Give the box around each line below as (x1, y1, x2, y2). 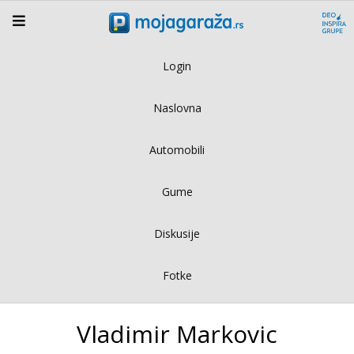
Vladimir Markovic (77, 317, 277, 350)
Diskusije (154, 225, 200, 241)
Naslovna (153, 100, 201, 115)
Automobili (149, 141, 205, 157)
